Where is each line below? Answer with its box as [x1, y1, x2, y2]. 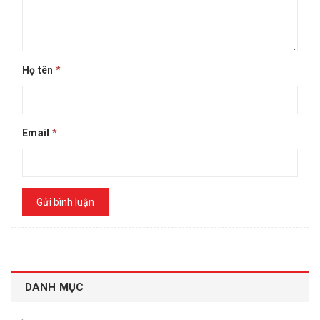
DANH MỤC [25, 280, 84, 294]
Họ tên [22, 64, 56, 76]
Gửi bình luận [36, 196, 94, 208]
